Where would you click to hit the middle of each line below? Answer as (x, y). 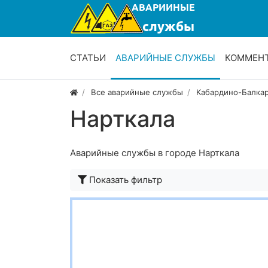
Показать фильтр (126, 180)
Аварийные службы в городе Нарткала (155, 153)
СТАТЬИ (88, 58)
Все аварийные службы (137, 92)
